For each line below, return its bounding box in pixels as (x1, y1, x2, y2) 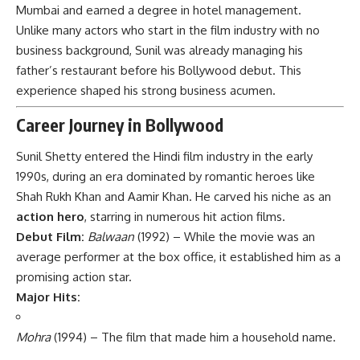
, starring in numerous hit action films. (84, 209, 285, 225)
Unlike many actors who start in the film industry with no (16, 22, 320, 38)
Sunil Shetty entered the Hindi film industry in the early (16, 149, 313, 165)
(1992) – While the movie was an (134, 229, 315, 245)
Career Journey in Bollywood (16, 113, 223, 136)
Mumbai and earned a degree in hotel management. (16, 2, 301, 18)
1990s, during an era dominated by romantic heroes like (16, 169, 315, 185)
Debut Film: (16, 229, 84, 245)
